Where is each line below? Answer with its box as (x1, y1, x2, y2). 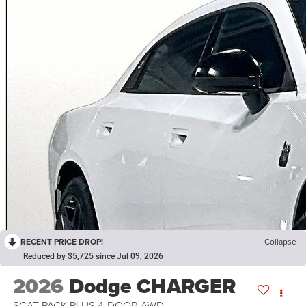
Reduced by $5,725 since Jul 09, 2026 (23, 251, 163, 262)
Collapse (264, 236, 296, 248)
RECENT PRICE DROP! (20, 236, 103, 248)
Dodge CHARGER (68, 270, 236, 301)
